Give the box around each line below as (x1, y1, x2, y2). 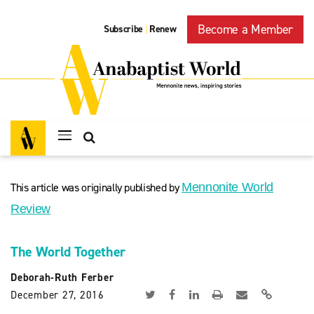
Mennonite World (182, 180, 273, 194)
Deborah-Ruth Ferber (11, 271, 114, 285)
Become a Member (198, 21, 293, 38)
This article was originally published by (11, 180, 182, 195)
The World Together (11, 243, 125, 261)
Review (11, 202, 50, 216)
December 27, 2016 (11, 288, 104, 302)
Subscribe (104, 22, 144, 36)
